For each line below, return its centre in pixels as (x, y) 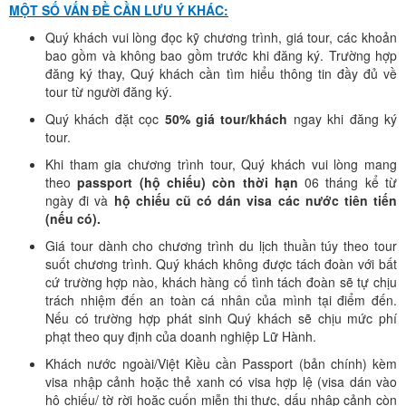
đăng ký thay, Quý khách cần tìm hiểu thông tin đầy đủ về (221, 73)
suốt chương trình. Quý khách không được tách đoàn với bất (221, 264)
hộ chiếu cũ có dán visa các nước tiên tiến (255, 200)
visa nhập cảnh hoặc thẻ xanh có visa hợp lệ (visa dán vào (221, 382)
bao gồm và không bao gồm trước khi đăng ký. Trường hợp (221, 55)
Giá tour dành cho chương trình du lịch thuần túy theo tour (221, 246)
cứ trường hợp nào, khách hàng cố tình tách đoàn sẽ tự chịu (221, 282)
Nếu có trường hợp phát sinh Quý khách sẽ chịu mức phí (221, 318)
